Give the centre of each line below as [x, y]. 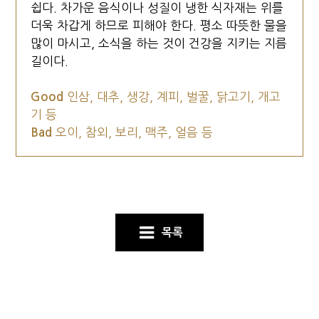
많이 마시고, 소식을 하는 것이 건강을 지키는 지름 [159, 43]
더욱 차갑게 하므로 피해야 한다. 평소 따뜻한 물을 [159, 25]
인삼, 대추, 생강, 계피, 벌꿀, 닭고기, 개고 [174, 96]
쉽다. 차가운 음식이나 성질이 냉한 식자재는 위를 [157, 7]
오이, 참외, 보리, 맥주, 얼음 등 [135, 132]
